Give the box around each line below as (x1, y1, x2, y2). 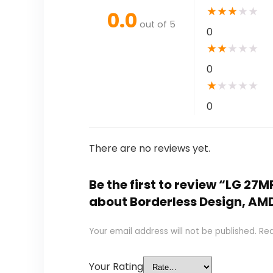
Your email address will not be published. (88, 225, 257, 238)
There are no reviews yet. (88, 141, 210, 156)
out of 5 (139, 18, 175, 30)
